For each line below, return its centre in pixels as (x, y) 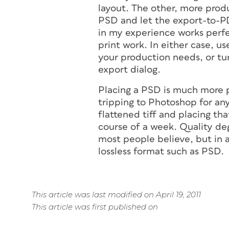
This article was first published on (95, 207)
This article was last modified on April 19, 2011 (116, 194)
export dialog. (129, 70)
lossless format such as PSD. (161, 152)
